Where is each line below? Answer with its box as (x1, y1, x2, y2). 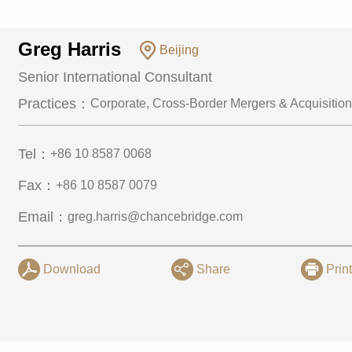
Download (43, 262, 101, 276)
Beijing (156, 43, 200, 57)
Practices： (18, 96, 91, 112)
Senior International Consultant (18, 69, 213, 85)
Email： (18, 209, 68, 225)
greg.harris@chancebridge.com (68, 210, 244, 223)
